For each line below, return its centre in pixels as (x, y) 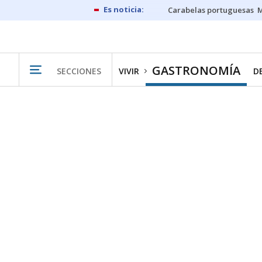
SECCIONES (79, 71)
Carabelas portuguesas (211, 10)
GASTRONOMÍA (196, 70)
